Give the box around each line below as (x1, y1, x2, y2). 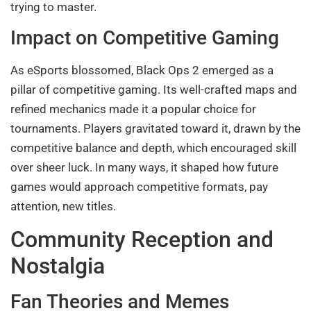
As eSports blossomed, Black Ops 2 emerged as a (10, 63, 274, 78)
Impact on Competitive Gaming (10, 26, 279, 50)
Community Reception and (10, 226, 274, 253)
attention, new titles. (10, 199, 116, 214)
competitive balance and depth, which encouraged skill (10, 141, 296, 155)
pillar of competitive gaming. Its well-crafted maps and (10, 83, 297, 97)
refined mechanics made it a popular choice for (10, 102, 256, 117)
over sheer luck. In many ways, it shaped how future (10, 160, 278, 175)
